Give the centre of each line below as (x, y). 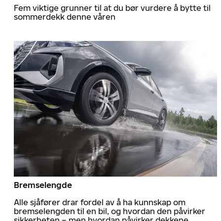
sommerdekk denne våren (65, 17)
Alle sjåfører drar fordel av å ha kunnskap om (100, 202)
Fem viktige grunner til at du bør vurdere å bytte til (112, 8)
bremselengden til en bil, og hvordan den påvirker (110, 211)
